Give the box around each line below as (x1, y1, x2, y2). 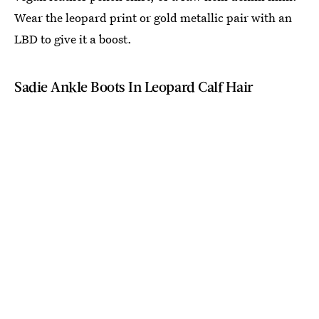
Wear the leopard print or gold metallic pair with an (14, 9, 292, 26)
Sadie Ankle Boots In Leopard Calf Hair (14, 77, 253, 95)
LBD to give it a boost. (14, 30, 132, 47)
